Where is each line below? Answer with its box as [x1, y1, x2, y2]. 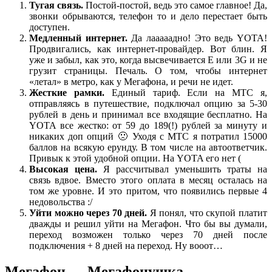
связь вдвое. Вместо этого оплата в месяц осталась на [29, 175, 267, 186]
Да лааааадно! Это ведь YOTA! [127, 33, 268, 44]
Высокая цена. [29, 164, 97, 175]
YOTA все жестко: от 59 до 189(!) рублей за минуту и [29, 120, 267, 131]
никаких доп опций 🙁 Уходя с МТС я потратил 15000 [29, 131, 267, 142]
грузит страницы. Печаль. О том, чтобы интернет [29, 66, 267, 76]
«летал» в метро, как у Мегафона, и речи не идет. [29, 76, 233, 87]
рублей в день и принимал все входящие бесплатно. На [29, 109, 267, 120]
